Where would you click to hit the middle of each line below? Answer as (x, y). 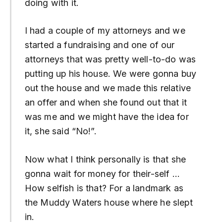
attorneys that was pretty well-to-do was (110, 59)
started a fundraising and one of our (100, 45)
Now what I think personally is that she (105, 159)
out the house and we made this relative (108, 88)
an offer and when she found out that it (106, 103)
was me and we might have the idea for (107, 117)
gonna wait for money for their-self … (102, 173)
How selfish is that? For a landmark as (104, 188)
